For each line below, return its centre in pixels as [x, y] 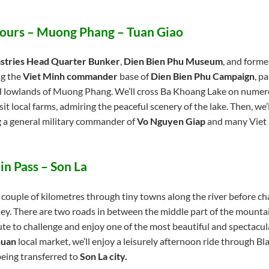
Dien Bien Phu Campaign [202, 76]
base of [134, 76]
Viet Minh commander [70, 76]
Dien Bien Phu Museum [173, 61]
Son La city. [103, 256]
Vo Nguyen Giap [171, 121]
